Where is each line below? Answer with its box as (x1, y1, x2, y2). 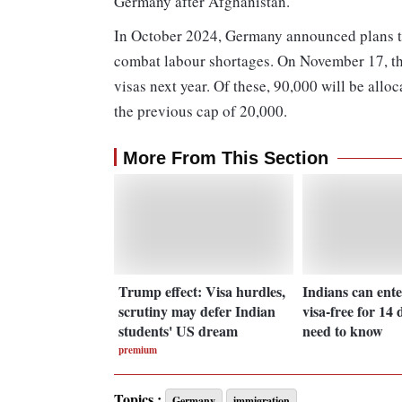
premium (118, 342, 157, 357)
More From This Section (123, 148, 328, 169)
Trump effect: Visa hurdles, (118, 280, 285, 301)
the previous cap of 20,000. (114, 100, 287, 122)
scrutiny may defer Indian (118, 300, 275, 321)
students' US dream (118, 319, 238, 341)
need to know (301, 319, 383, 341)
